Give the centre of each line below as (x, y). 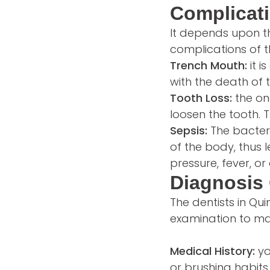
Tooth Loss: (201, 98)
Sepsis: (189, 131)
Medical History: (212, 251)
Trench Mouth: (209, 66)
